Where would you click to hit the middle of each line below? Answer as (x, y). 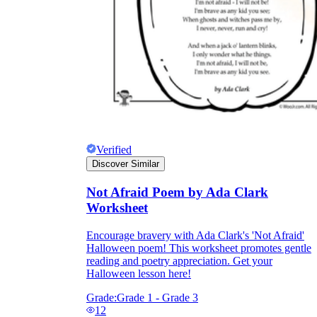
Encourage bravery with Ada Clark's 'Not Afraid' (195, 235)
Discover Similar (126, 164)
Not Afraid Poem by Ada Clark (177, 192)
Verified (114, 150)
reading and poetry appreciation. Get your (179, 260)
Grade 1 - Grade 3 (157, 297)
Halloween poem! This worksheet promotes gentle (199, 248)
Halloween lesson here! (139, 273)
